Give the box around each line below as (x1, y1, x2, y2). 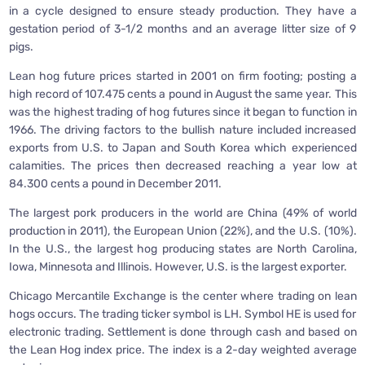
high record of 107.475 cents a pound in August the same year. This (8, 86, 357, 101)
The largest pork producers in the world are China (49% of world (8, 205, 357, 220)
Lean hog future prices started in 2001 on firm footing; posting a (8, 68, 357, 83)
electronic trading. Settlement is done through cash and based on (8, 324, 357, 339)
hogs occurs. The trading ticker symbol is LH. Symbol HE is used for (8, 306, 357, 321)
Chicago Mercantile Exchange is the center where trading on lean (8, 288, 357, 303)
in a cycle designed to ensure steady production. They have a (8, 3, 357, 18)
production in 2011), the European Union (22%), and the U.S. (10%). (8, 223, 357, 238)
